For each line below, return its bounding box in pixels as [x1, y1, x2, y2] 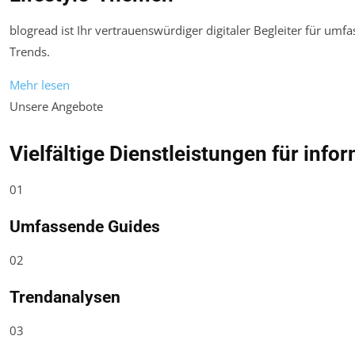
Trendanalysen [10, 287, 120, 307]
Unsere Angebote [10, 97, 103, 114]
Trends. [10, 43, 50, 59]
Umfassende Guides [10, 216, 160, 236]
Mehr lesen [10, 76, 70, 93]
